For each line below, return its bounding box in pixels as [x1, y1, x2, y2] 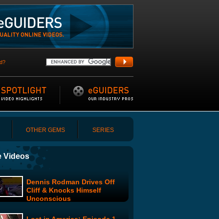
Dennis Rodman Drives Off [26, 178, 115, 186]
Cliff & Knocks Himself [26, 186, 101, 194]
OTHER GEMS [26, 127, 65, 133]
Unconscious [26, 195, 71, 202]
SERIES [92, 127, 114, 133]
